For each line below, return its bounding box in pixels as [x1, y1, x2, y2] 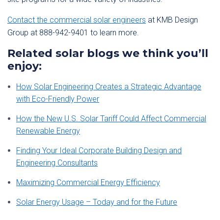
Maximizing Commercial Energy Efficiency [16, 178, 160, 187]
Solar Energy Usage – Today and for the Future [16, 197, 177, 207]
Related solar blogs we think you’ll [7, 47, 208, 60]
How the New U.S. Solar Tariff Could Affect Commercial [16, 114, 206, 123]
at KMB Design [146, 15, 198, 25]
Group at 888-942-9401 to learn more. [7, 28, 139, 37]
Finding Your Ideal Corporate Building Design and [16, 146, 182, 155]
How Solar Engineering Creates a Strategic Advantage [16, 82, 201, 91]
